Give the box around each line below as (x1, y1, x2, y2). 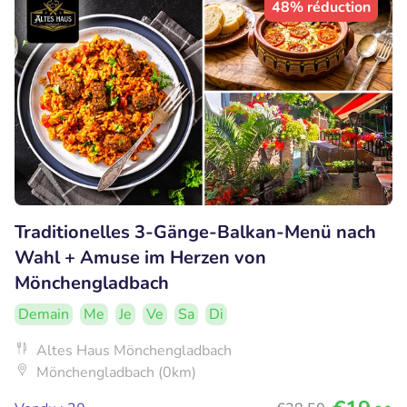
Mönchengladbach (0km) (36, 362, 196, 382)
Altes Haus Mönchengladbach (36, 340, 232, 361)
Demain (18, 303, 69, 324)
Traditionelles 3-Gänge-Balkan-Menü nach (15, 219, 376, 244)
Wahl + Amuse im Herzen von (15, 244, 266, 270)
